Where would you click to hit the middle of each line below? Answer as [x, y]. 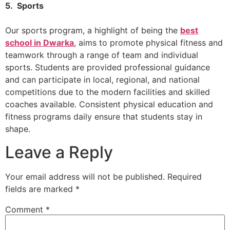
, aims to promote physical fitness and [148, 43]
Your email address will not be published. [85, 176]
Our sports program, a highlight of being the [93, 31]
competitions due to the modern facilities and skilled [108, 92]
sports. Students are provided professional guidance [108, 68]
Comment [25, 209]
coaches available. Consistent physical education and [109, 104]
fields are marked [40, 189]
